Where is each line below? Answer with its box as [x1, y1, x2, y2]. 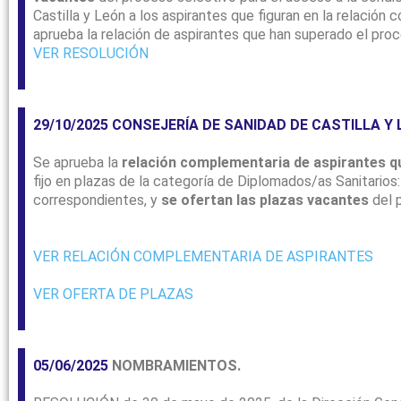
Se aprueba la [33, 154, 118, 172]
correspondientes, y [33, 192, 161, 209]
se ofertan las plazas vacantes [161, 192, 369, 209]
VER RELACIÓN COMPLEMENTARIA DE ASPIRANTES [33, 248, 373, 266]
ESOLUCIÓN [72, 45, 149, 63]
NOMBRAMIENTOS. [108, 357, 241, 375]
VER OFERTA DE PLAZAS [33, 286, 193, 303]
